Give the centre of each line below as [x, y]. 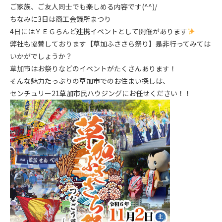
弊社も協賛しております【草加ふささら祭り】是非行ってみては [110, 44]
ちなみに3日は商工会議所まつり [60, 19]
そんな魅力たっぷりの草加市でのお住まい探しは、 [90, 81]
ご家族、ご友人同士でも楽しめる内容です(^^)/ [83, 6]
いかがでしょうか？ [41, 56]
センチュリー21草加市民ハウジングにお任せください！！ [101, 93]
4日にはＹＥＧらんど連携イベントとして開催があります [99, 31]
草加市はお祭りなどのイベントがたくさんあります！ [93, 68]
